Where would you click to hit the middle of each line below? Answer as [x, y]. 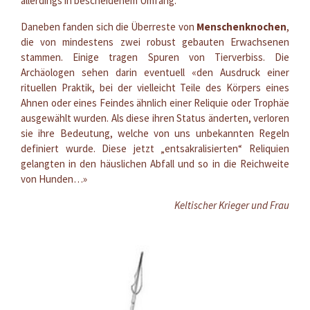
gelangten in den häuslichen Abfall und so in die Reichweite [155, 163]
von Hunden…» [54, 179]
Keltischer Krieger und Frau [232, 205]
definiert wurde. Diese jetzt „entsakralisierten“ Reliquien [155, 148]
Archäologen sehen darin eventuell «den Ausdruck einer [155, 72]
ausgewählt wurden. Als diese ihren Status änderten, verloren [155, 118]
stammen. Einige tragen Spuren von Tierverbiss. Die [155, 57]
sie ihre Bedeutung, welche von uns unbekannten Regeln [155, 133]
